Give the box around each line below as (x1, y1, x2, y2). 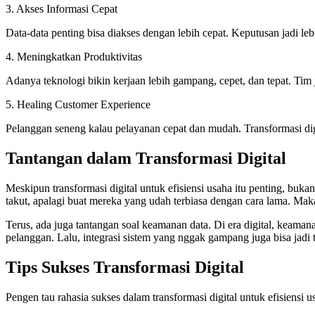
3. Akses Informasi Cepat (6, 3, 117, 15)
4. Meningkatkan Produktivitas (6, 51, 142, 63)
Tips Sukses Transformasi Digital (6, 257, 244, 276)
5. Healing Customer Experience (6, 98, 150, 111)
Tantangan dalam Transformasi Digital (6, 149, 286, 168)
